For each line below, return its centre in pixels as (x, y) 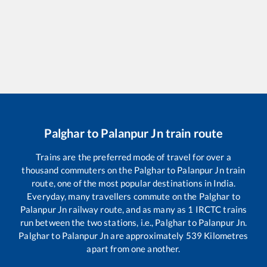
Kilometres (225, 236)
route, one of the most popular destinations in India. (133, 183)
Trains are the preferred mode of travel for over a (133, 157)
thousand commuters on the (78, 170)
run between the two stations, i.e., (88, 223)
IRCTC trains (220, 209)
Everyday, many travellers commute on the (113, 196)
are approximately (147, 236)
